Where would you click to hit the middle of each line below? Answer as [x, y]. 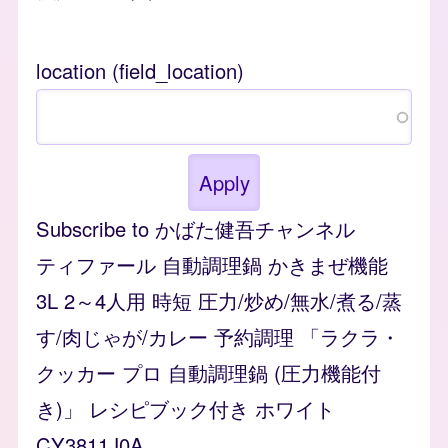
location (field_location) [140, 71]
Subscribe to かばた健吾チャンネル [195, 228]
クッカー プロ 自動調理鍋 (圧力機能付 [208, 372]
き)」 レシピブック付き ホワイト [185, 408]
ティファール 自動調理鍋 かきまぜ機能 [212, 264]
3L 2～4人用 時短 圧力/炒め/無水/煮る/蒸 [219, 300]
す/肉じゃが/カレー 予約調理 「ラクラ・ [218, 336]
